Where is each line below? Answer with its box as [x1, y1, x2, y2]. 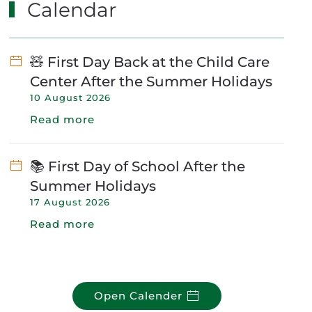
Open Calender [93, 288, 182, 302]
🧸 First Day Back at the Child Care [30, 53, 270, 70]
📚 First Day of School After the [30, 157, 246, 175]
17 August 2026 [30, 196, 111, 208]
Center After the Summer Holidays [30, 72, 273, 90]
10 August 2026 [30, 91, 111, 103]
